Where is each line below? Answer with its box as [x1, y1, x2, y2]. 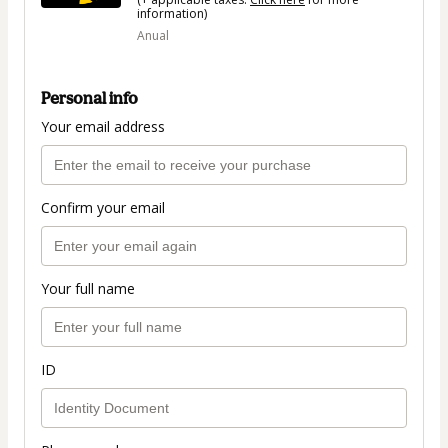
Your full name [41, 278, 135, 298]
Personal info [41, 87, 138, 108]
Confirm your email [41, 197, 165, 217]
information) [137, 4, 207, 22]
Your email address [41, 116, 165, 136]
